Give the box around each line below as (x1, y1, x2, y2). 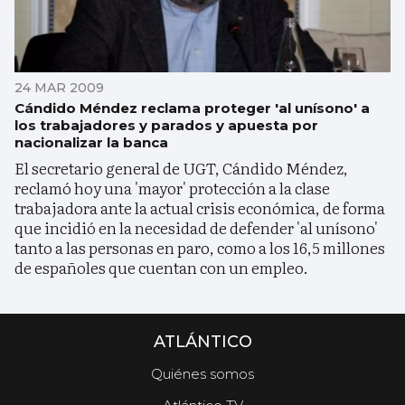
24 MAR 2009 (14, 79, 104, 96)
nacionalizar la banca (14, 133, 168, 151)
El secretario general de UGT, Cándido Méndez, (14, 155, 348, 179)
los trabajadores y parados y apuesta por (14, 116, 318, 134)
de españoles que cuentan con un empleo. (14, 255, 308, 278)
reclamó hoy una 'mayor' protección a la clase (14, 175, 330, 199)
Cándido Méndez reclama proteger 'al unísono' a (14, 99, 370, 117)
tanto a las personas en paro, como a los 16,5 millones (14, 235, 385, 259)
